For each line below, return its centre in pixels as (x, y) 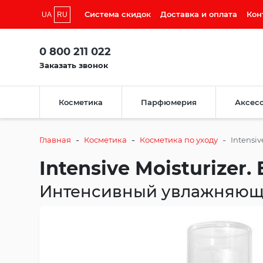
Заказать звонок (74, 65)
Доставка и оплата (199, 14)
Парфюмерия (169, 102)
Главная (55, 140)
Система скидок (118, 14)
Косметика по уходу (179, 140)
